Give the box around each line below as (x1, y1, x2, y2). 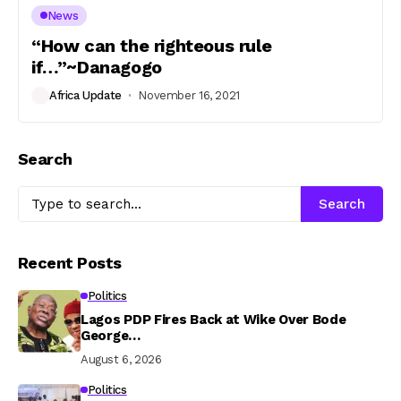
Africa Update (49, 89, 122, 102)
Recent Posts (18, 252, 122, 272)
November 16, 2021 (138, 89, 240, 102)
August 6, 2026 (81, 352, 162, 366)
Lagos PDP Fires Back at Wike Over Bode (81, 311, 346, 328)
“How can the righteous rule (31, 34, 272, 56)
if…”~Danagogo (31, 55, 162, 78)
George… (81, 327, 141, 344)
